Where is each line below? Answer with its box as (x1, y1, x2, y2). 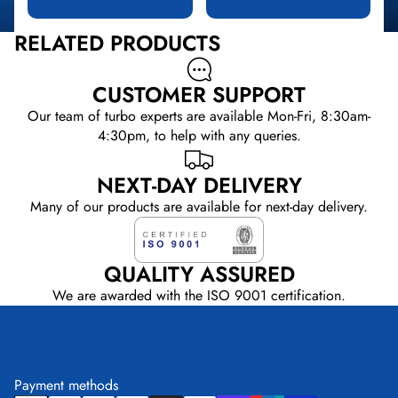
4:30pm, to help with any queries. (97, 124, 301, 146)
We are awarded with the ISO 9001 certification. (52, 285, 346, 306)
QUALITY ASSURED (103, 259, 295, 291)
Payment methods (14, 375, 118, 396)
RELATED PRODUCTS (14, 27, 220, 59)
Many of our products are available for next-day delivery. (30, 195, 368, 217)
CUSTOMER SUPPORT (92, 78, 306, 110)
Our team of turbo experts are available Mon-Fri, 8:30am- (28, 105, 370, 126)
